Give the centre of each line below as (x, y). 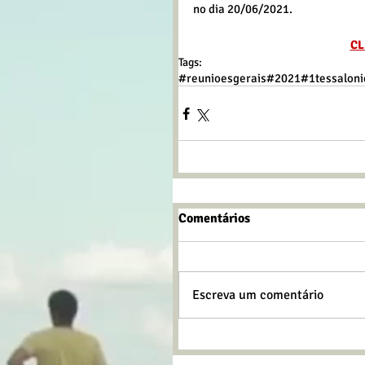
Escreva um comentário (258, 295)
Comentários (214, 218)
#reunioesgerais (222, 78)
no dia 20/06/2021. (243, 9)
